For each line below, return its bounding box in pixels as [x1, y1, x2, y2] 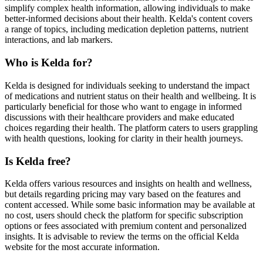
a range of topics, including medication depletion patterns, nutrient [5, 24, 248, 35]
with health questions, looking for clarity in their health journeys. [5, 133, 243, 143]
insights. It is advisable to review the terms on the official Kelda [5, 231, 239, 242]
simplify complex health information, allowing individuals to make [5, 3, 250, 14]
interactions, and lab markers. [5, 35, 113, 45]
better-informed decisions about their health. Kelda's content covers [5, 14, 252, 24]
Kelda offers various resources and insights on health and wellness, [5, 178, 252, 189]
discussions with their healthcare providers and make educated [5, 112, 234, 122]
